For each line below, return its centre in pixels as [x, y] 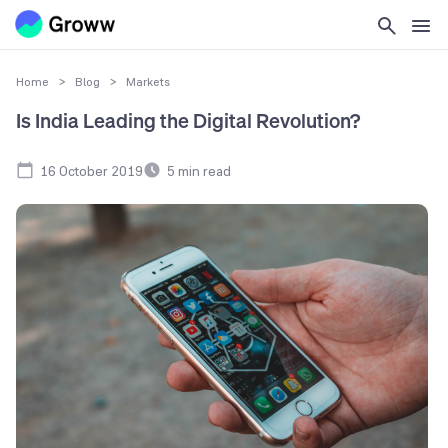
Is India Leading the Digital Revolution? [188, 121]
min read [203, 170]
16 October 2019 [91, 170]
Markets [148, 82]
